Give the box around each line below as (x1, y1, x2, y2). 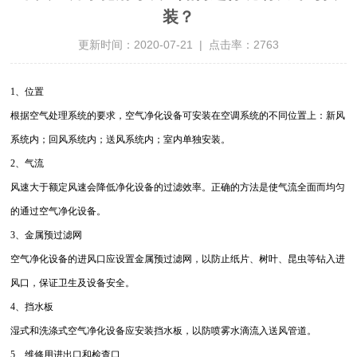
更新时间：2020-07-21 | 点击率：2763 (77, 37, 279, 51)
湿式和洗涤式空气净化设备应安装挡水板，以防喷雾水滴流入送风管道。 (10, 324, 317, 336)
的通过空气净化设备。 (10, 205, 107, 217)
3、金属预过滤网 (10, 229, 83, 241)
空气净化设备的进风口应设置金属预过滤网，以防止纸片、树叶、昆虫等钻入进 (10, 253, 346, 265)
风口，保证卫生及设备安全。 (10, 277, 135, 288)
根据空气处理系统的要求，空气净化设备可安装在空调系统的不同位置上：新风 (10, 109, 346, 121)
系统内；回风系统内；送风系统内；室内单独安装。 (10, 133, 231, 145)
